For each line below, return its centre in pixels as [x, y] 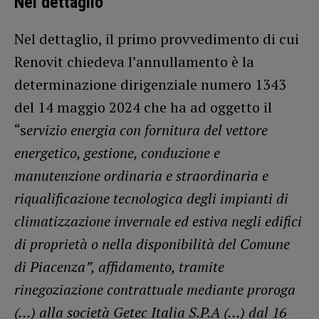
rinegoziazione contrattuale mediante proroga [155, 289]
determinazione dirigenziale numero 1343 [150, 84]
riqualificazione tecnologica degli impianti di [151, 198]
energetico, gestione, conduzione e [117, 152]
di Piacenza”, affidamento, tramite [119, 266]
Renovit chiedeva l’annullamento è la [134, 61]
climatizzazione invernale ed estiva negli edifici [158, 221]
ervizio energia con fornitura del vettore [147, 130]
